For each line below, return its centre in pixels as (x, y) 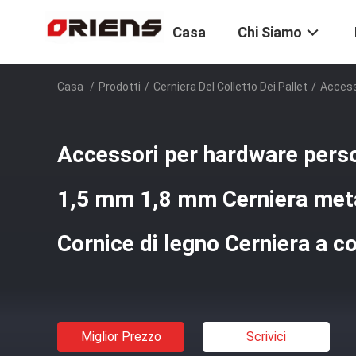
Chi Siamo (270, 33)
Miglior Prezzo (121, 337)
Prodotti (120, 87)
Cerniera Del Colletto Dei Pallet (230, 87)
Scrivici (266, 337)
